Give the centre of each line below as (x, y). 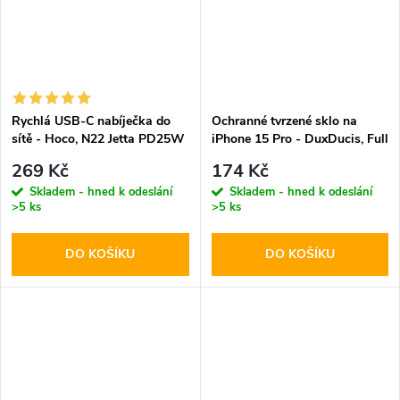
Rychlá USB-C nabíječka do (91, 121)
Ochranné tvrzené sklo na (284, 121)
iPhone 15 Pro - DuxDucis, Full (300, 139)
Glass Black (246, 157)
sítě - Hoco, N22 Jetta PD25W (98, 139)
